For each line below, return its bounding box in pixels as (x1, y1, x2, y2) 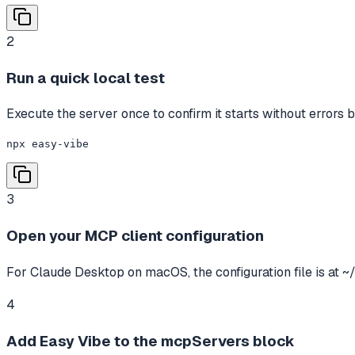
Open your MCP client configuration (6, 226, 264, 246)
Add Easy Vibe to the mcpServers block (6, 330, 295, 351)
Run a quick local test (6, 67, 165, 88)
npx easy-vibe (6, 138, 89, 151)
